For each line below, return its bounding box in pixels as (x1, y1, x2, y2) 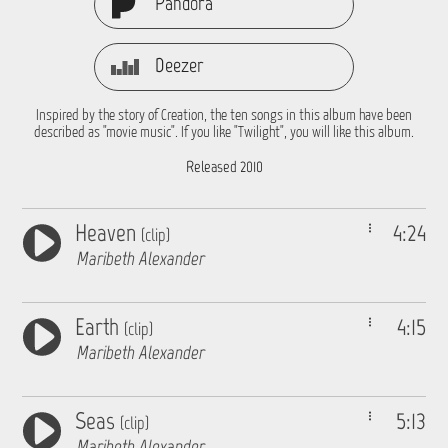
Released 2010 (185, 157, 263, 176)
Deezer (154, 53, 204, 77)
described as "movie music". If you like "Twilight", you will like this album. (34, 125, 414, 140)
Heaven (75, 218, 142, 247)
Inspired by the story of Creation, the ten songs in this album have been (36, 108, 412, 123)
